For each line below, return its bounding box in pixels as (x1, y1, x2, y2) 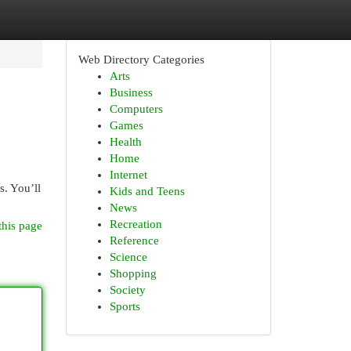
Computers (109, 103, 163, 115)
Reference (109, 234, 159, 247)
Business (109, 86, 153, 99)
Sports (109, 300, 140, 313)
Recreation (109, 218, 162, 230)
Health (109, 136, 142, 148)
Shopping (109, 267, 157, 280)
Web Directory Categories (78, 53, 204, 66)
